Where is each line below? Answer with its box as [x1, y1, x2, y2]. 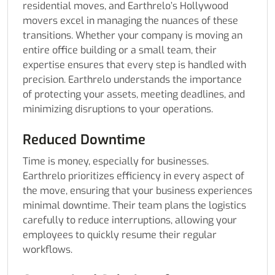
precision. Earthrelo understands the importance [23, 73, 242, 87]
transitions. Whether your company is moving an [23, 29, 242, 42]
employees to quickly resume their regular [23, 228, 217, 242]
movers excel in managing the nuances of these [23, 14, 238, 28]
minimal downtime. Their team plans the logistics [23, 199, 246, 212]
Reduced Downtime [23, 131, 145, 149]
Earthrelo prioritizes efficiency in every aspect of [23, 169, 244, 183]
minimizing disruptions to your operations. [23, 103, 213, 116]
